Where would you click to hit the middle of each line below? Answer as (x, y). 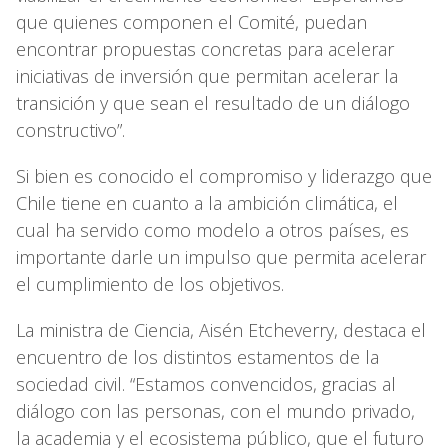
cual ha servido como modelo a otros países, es (212, 229)
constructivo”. (70, 129)
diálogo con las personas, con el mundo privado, (215, 410)
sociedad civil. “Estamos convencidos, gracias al (206, 383)
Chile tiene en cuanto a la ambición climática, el (207, 202)
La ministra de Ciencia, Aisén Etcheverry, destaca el (221, 329)
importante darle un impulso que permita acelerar (221, 256)
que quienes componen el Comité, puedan (191, 21)
